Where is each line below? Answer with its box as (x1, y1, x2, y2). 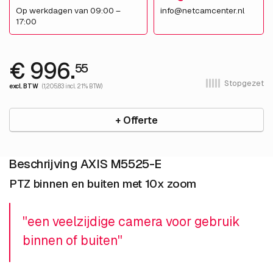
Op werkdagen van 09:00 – (16, 5, 121, 16)
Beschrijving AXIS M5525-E (9, 156, 161, 172)
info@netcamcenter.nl (160, 5, 244, 16)
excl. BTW (9, 82, 38, 91)
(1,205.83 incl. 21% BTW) (42, 82, 102, 91)
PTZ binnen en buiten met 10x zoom (9, 176, 197, 192)
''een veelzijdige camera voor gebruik (23, 213, 240, 230)
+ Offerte (115, 114, 158, 127)
